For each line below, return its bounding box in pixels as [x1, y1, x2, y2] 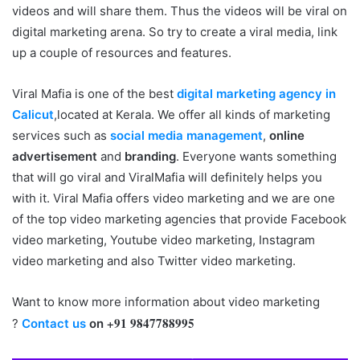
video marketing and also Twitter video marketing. [12, 252, 296, 268]
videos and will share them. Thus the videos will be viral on [12, 2, 347, 18]
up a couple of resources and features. [12, 44, 231, 60]
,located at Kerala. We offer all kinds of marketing [54, 106, 330, 122]
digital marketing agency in [177, 85, 336, 101]
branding [125, 148, 176, 164]
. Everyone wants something [176, 148, 337, 164]
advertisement [12, 148, 97, 164]
